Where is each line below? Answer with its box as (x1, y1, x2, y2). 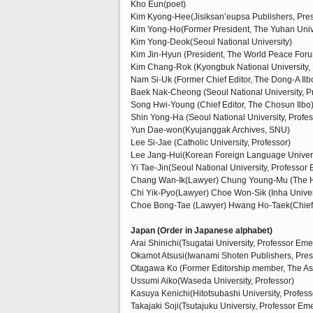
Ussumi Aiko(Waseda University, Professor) (131, 276, 294, 286)
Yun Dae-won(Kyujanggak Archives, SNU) (131, 125, 290, 135)
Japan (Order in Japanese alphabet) (131, 226, 272, 235)
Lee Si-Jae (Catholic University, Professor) (131, 138, 291, 147)
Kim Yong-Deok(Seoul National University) (131, 37, 292, 47)
